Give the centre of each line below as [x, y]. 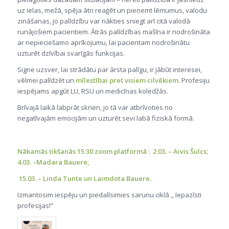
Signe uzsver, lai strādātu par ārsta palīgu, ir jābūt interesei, [109, 70]
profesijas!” [35, 205]
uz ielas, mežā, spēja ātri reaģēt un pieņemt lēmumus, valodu [112, 10]
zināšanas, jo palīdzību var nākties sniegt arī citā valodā [104, 21]
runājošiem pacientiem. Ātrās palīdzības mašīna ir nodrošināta [113, 32]
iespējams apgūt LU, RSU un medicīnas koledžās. [93, 91]
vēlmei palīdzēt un [46, 81]
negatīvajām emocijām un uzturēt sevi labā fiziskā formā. [106, 118]
